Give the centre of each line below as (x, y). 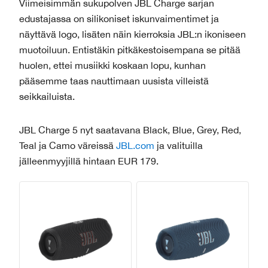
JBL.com (135, 145)
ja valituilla (179, 145)
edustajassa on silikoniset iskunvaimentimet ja (119, 19)
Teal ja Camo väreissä (68, 145)
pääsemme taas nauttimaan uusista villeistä (114, 81)
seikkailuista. (47, 97)
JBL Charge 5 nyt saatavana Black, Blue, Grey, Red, (130, 130)
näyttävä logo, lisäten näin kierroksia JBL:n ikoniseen (133, 34)
